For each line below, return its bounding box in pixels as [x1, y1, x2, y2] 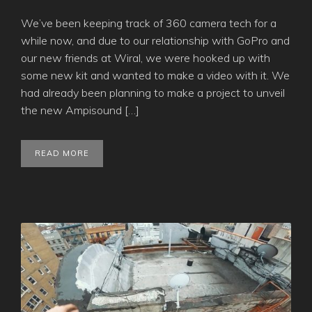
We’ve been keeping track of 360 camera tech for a [21, 15, 276, 30]
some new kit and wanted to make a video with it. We [21, 68, 290, 82]
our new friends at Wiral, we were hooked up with [21, 50, 270, 65]
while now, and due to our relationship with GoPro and [21, 33, 290, 47]
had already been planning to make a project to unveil [21, 85, 285, 100]
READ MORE [35, 148, 89, 158]
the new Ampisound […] [21, 102, 139, 117]
